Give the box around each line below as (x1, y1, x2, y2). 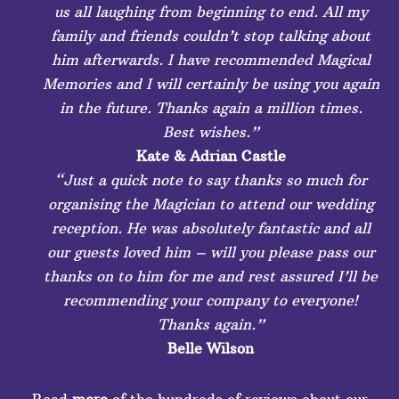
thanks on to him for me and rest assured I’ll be (44, 267, 378, 286)
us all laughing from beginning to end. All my (53, 3, 368, 21)
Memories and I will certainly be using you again (42, 75, 379, 94)
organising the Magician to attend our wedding (47, 195, 374, 214)
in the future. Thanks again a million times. (59, 99, 362, 118)
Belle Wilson (167, 339, 254, 358)
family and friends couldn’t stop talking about (51, 27, 370, 45)
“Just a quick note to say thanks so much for (54, 171, 367, 190)
